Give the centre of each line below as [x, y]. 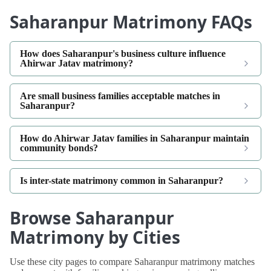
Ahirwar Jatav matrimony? [77, 63]
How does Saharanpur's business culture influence [123, 53]
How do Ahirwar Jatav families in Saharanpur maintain [135, 138]
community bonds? [59, 148]
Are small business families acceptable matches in [120, 96]
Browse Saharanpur [92, 217]
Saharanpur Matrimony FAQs [131, 21]
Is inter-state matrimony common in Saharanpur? [122, 180]
